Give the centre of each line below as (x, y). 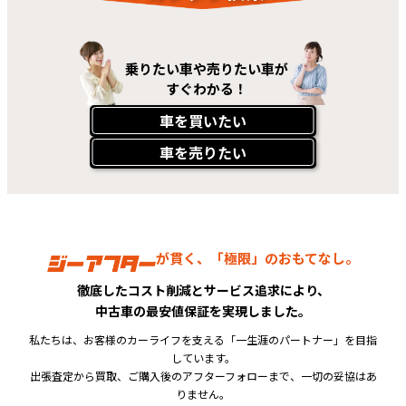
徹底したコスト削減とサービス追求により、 (203, 290)
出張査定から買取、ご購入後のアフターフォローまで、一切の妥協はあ (203, 376)
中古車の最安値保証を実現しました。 (203, 311)
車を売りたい (203, 153)
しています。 (203, 358)
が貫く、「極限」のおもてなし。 (257, 257)
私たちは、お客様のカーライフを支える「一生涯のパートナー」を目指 (203, 340)
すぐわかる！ (207, 89)
